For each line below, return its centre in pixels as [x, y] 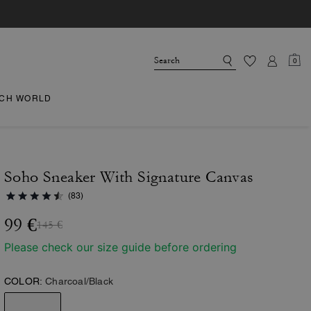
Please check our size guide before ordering [120, 247]
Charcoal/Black [79, 281]
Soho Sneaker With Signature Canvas [129, 177]
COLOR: [24, 281]
